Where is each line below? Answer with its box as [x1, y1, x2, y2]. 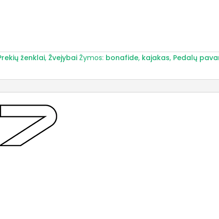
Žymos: [79, 53, 106, 63]
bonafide [106, 53, 139, 63]
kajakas [142, 53, 170, 63]
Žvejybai [48, 53, 78, 63]
